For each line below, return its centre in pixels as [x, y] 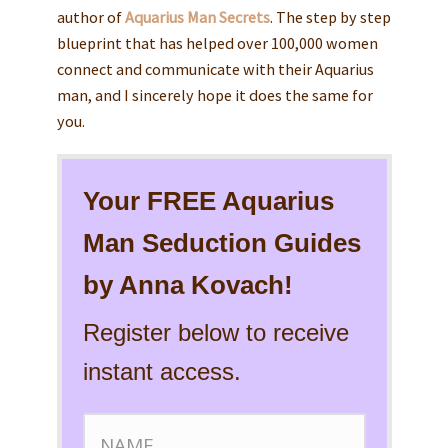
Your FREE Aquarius [208, 200]
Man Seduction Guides [221, 242]
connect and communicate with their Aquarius [215, 68]
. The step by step [330, 16]
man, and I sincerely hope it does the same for [214, 94]
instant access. [161, 371]
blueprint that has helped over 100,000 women [217, 42]
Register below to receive [215, 332]
